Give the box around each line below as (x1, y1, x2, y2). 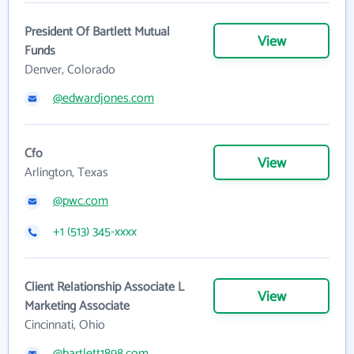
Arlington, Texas (24, 162, 108, 184)
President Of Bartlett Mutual (24, 21, 170, 43)
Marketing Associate (24, 296, 130, 318)
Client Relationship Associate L (24, 277, 184, 299)
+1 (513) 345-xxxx (53, 221, 137, 243)
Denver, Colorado (24, 59, 115, 81)
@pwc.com (53, 190, 108, 213)
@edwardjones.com (53, 88, 154, 110)
